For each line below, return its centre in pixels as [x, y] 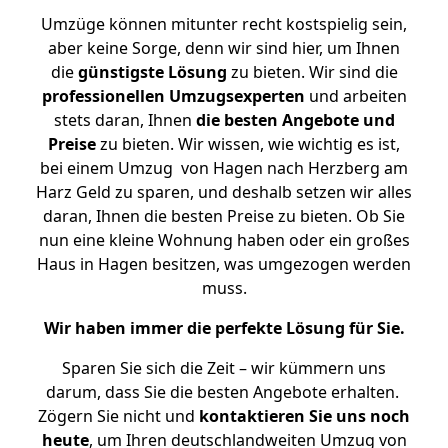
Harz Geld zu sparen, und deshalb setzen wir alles [224, 192]
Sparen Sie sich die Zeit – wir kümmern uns [224, 368]
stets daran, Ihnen [124, 120]
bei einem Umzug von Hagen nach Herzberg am [224, 168]
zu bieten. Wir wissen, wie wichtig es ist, [248, 144]
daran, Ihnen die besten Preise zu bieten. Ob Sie [224, 216]
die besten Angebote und [295, 120]
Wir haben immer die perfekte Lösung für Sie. [224, 328]
